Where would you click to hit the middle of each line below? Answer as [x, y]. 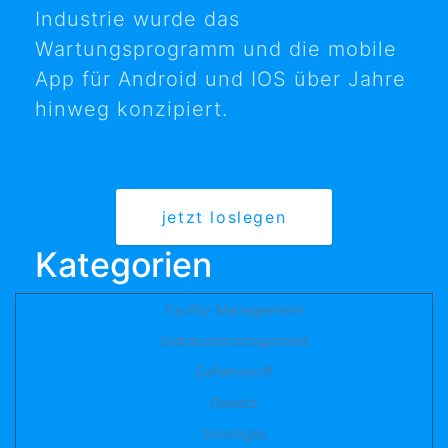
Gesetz [234, 403]
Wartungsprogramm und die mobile [216, 49]
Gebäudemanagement [234, 341]
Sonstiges [234, 434]
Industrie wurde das [137, 19]
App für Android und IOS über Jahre [220, 79]
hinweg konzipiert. [131, 109]
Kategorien [123, 265]
